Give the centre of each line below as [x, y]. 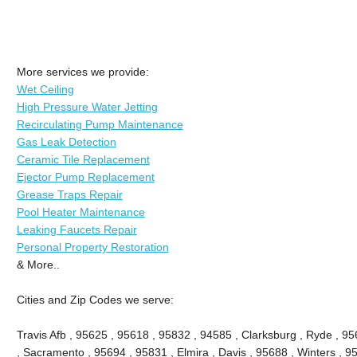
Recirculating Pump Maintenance [100, 124]
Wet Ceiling [45, 89]
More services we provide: [82, 71]
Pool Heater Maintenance [80, 212]
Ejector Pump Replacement [85, 177]
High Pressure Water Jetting [87, 106]
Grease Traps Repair [69, 194]
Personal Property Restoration [92, 247]
